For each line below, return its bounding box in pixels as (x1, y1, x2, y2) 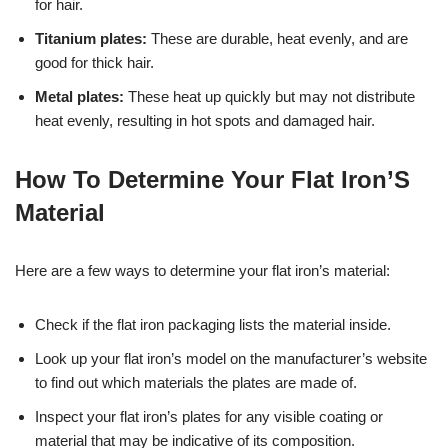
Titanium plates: (35, 29, 147, 47)
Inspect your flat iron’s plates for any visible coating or (35, 407, 383, 425)
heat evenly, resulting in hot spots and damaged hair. (35, 111, 375, 129)
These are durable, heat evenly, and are (147, 29, 408, 47)
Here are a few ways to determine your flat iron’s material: (15, 261, 390, 279)
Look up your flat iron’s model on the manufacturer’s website (35, 349, 427, 367)
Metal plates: (35, 87, 124, 105)
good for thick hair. (35, 53, 154, 71)
